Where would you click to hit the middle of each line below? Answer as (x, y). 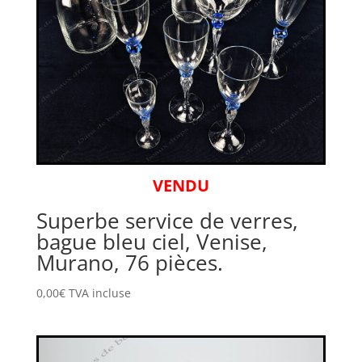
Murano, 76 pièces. (129, 263)
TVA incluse (99, 293)
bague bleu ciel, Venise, (152, 242)
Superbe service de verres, (167, 221)
